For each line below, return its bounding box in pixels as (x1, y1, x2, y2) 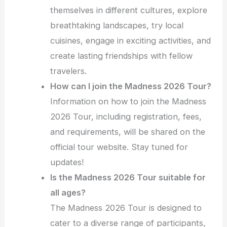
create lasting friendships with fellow (50, 51, 193, 61)
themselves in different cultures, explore (50, 5, 208, 16)
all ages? (50, 187, 86, 198)
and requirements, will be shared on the (50, 127, 206, 137)
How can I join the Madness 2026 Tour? (50, 81, 212, 92)
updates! (50, 157, 84, 168)
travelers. (50, 66, 87, 77)
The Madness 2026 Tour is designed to (50, 203, 202, 213)
